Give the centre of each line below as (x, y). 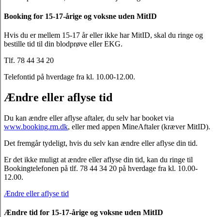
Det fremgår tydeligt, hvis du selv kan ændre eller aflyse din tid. (101, 143)
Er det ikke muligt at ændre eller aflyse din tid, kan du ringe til (98, 160)
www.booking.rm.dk (36, 127)
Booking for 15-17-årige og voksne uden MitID (80, 16)
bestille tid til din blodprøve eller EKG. (63, 44)
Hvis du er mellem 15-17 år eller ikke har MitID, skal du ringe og (103, 35)
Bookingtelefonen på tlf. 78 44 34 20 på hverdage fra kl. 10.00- (101, 169)
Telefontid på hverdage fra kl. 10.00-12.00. (70, 77)
